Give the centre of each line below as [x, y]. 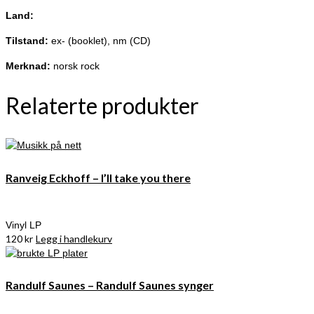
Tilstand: [28, 41]
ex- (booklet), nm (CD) [101, 41]
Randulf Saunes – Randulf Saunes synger [110, 285]
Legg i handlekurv [74, 238]
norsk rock [76, 66]
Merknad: [29, 66]
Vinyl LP [23, 225]
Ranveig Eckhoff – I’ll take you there [98, 177]
